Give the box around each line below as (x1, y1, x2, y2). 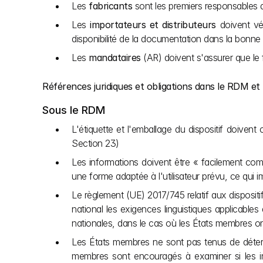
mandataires (89, 52, 141, 63)
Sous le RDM (42, 104, 105, 116)
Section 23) (72, 137, 119, 149)
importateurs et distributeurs (90, 19, 216, 31)
